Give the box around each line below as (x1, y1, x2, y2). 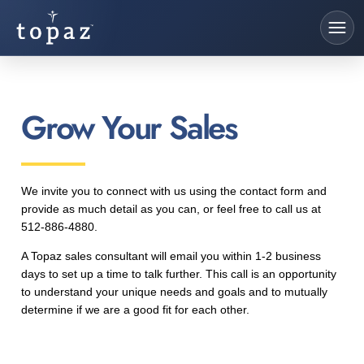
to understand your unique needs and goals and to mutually (21, 285, 327, 299)
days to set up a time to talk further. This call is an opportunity (21, 267, 336, 281)
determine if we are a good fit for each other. (21, 303, 249, 317)
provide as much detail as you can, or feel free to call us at (21, 202, 321, 215)
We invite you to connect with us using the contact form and (21, 184, 327, 197)
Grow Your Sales (21, 104, 237, 151)
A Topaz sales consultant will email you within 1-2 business (21, 249, 321, 263)
